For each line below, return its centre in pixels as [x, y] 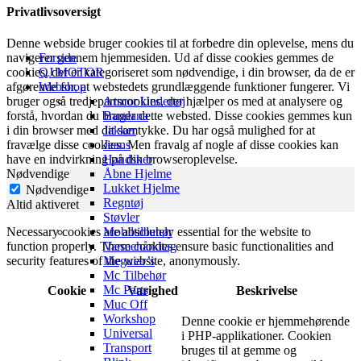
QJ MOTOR [71, 72]
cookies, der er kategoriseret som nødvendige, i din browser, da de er [180, 72]
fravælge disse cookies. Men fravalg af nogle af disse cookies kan [172, 145]
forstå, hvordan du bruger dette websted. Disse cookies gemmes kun [179, 116]
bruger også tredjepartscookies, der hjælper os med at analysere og [174, 101]
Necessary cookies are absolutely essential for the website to [159, 232]
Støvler [121, 217]
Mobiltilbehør [138, 232]
